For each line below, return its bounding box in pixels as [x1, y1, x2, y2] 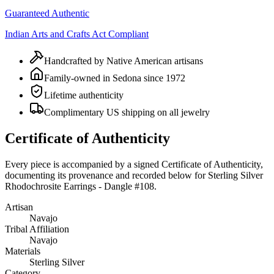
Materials [5, 245, 40, 256]
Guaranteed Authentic [5, 7, 89, 18]
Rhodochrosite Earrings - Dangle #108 [5, 180, 154, 191]
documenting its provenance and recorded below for [5, 169, 206, 180]
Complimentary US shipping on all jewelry [44, 106, 210, 117]
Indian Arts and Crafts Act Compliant [5, 28, 149, 39]
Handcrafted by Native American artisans [44, 55, 203, 66]
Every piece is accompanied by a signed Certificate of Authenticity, [5, 158, 263, 169]
